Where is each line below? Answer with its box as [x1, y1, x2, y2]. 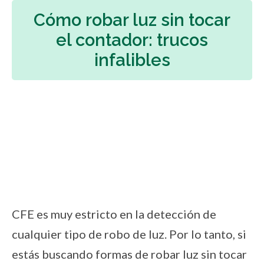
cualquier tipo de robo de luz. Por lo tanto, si [12, 227, 246, 242]
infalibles [94, 49, 170, 70]
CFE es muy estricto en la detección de [12, 207, 216, 222]
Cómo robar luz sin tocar [34, 9, 230, 30]
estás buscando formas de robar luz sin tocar [12, 247, 247, 262]
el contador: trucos [56, 29, 208, 50]
